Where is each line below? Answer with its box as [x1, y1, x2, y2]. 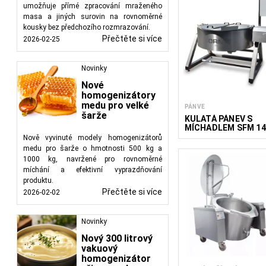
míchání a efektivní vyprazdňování [23, 166, 162, 174]
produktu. [23, 176, 53, 185]
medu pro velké [81, 100, 149, 111]
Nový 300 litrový [81, 233, 153, 244]
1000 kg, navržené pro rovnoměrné [23, 155, 162, 163]
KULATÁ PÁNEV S [184, 113, 253, 123]
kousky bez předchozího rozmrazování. [23, 23, 150, 31]
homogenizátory [81, 90, 156, 101]
